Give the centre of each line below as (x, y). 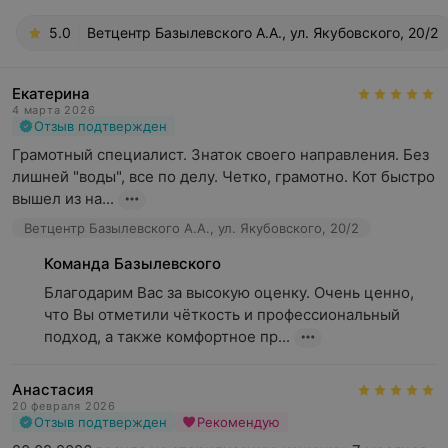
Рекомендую (238, 422)
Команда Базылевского (132, 263)
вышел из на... (63, 198)
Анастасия (53, 389)
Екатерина (51, 93)
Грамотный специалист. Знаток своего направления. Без (220, 154)
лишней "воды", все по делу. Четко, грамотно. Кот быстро (223, 176)
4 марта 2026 (54, 110)
